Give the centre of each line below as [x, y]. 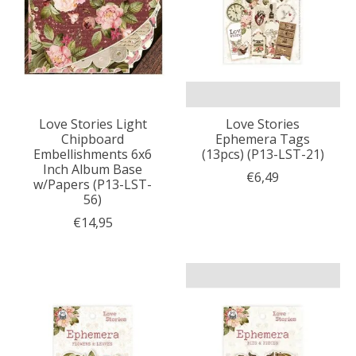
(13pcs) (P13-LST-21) [263, 154]
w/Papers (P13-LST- [93, 184]
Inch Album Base [93, 169]
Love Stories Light [93, 124]
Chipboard [93, 139]
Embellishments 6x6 [93, 154]
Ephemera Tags [263, 139]
